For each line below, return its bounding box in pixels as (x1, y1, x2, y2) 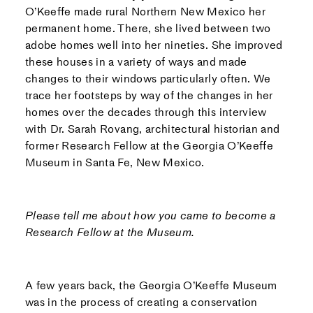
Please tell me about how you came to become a (24, 208, 276, 222)
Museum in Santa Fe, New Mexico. (24, 155, 205, 169)
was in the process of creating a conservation (24, 295, 258, 309)
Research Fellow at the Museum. (24, 225, 195, 239)
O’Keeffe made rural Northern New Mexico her (24, 4, 265, 18)
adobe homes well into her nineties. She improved (24, 38, 283, 52)
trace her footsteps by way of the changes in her (24, 88, 273, 102)
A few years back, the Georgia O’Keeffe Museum (24, 278, 277, 292)
